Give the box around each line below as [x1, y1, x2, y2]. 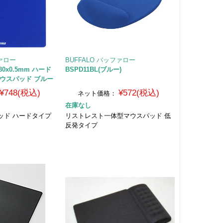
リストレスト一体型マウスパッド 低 [65, 111, 171, 119]
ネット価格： [78, 89, 117, 97]
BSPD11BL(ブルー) [65, 65, 121, 73]
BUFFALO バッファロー [65, 56, 135, 64]
